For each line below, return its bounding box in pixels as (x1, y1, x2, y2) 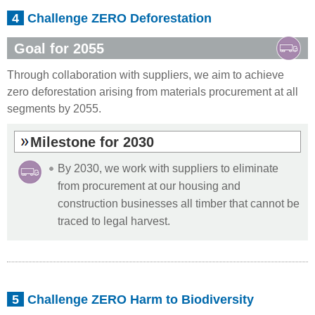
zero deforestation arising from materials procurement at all (7, 84, 298, 98)
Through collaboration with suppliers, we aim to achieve (7, 67, 284, 81)
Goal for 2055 (14, 40, 104, 56)
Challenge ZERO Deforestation (24, 10, 212, 25)
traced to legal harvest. (58, 214, 170, 227)
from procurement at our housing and (58, 179, 240, 192)
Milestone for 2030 (30, 134, 154, 150)
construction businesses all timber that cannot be (58, 196, 300, 210)
